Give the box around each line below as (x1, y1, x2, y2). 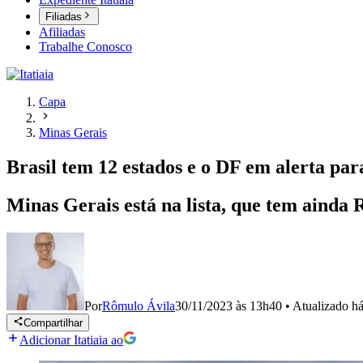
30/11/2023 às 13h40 (175, 299, 282, 313)
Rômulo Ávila (102, 299, 175, 313)
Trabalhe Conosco (39, 40, 132, 54)
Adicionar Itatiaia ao (19, 333, 123, 348)
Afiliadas (39, 25, 85, 40)
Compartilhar (23, 317, 83, 330)
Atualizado (293, 299, 352, 313)
